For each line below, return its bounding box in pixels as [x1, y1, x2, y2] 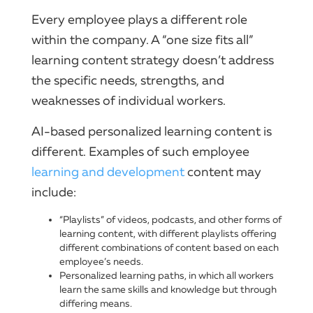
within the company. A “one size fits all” [31, 31, 253, 48]
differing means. [59, 297, 132, 310]
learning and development [31, 163, 184, 180]
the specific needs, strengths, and [31, 72, 224, 88]
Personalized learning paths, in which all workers [59, 269, 274, 282]
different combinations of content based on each [59, 241, 279, 254]
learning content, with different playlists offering [59, 227, 277, 240]
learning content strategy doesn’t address [31, 52, 274, 68]
